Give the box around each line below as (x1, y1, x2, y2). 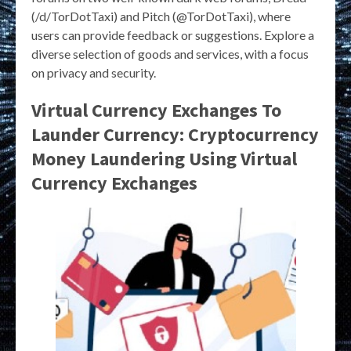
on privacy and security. (31, 64, 156, 80)
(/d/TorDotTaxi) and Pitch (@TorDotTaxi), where (31, 8, 291, 24)
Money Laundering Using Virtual (31, 146, 297, 171)
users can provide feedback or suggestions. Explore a (31, 27, 314, 42)
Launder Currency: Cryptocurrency (31, 121, 319, 147)
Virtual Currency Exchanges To (31, 97, 281, 122)
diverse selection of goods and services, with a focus (31, 45, 309, 61)
